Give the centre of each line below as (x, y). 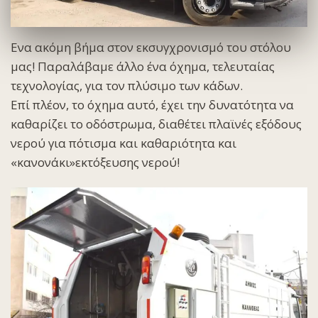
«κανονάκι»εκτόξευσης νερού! (95, 162)
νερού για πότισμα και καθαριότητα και (124, 143)
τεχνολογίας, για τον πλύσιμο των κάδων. (127, 85)
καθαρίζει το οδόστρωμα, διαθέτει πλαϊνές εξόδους (156, 124)
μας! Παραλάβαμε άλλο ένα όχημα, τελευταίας (143, 66)
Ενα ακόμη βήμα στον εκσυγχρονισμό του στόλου (151, 47)
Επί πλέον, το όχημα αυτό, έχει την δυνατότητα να (152, 104)
